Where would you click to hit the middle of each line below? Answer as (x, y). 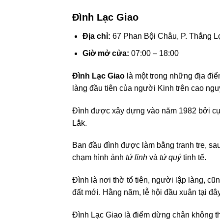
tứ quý (170, 158)
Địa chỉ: (96, 36)
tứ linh (137, 158)
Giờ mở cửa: (106, 53)
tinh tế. (194, 158)
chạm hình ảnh (99, 158)
